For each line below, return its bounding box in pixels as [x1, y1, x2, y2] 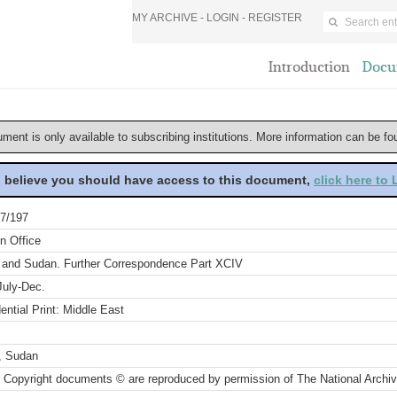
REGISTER [248, 12, 302, 24]
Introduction [269, 58, 350, 75]
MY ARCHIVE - [132, 12, 206, 24]
